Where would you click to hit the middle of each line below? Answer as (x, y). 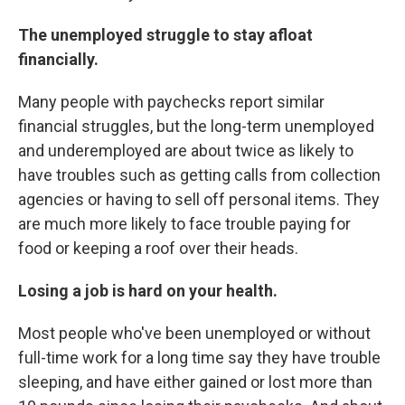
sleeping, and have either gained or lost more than (195, 382)
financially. (58, 59)
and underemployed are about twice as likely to (186, 151)
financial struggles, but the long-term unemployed (196, 126)
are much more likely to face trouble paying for (184, 224)
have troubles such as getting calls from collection (199, 175)
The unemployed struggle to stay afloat (165, 35)
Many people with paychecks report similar (171, 102)
